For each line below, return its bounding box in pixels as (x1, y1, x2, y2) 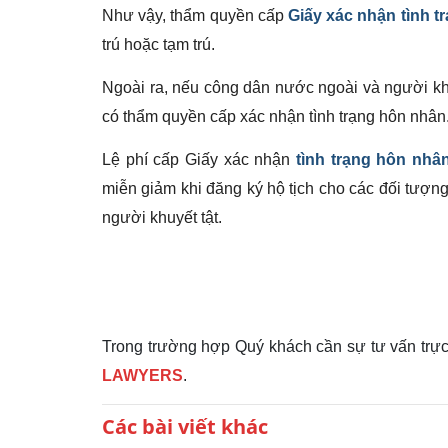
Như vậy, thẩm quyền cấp (102, 7, 288, 24)
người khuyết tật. (102, 209, 222, 226)
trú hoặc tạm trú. (102, 36, 215, 53)
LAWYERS (102, 367, 183, 384)
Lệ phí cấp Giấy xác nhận (102, 151, 297, 168)
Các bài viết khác (102, 413, 268, 440)
